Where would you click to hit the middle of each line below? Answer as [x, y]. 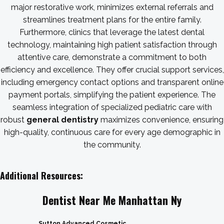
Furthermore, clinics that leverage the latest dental [112, 32]
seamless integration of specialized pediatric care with [112, 107]
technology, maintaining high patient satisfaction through [112, 45]
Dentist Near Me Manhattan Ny [112, 200]
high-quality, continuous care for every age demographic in [112, 132]
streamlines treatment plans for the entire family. [112, 20]
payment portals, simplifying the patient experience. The [112, 95]
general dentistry [62, 120]
